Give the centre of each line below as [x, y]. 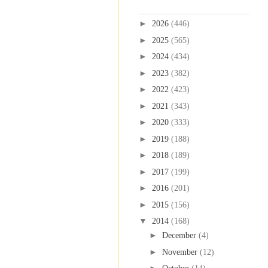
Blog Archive [161, 6]
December [180, 236]
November [181, 252]
